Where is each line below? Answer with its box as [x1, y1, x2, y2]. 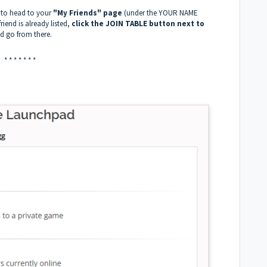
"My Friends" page [51, 7, 122, 18]
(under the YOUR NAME [122, 7, 198, 18]
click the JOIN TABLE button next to [72, 18, 204, 29]
